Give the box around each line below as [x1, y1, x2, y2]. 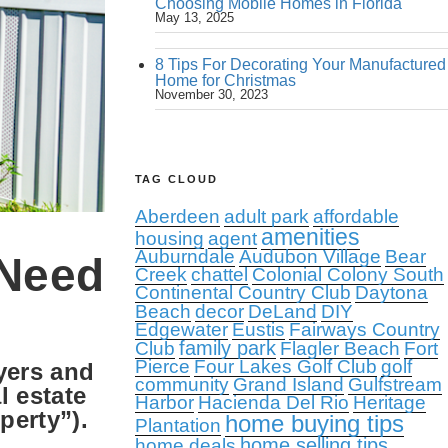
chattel [190, 264, 248, 285]
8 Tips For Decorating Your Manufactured [154, 56, 446, 73]
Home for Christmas [154, 72, 296, 89]
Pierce [134, 356, 190, 377]
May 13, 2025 [154, 10, 234, 25]
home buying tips [224, 410, 404, 437]
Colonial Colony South [251, 264, 444, 285]
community [134, 374, 229, 395]
